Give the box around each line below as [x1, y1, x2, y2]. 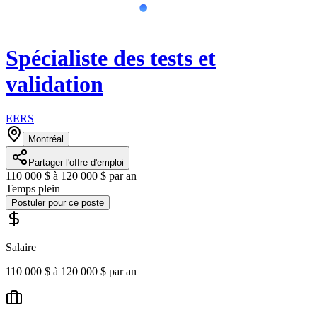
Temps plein [6, 183, 60, 195]
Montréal [28, 134, 64, 144]
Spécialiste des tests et [6, 45, 216, 71]
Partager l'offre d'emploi [28, 157, 124, 168]
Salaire [6, 241, 36, 253]
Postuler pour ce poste [11, 197, 104, 208]
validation [6, 71, 103, 97]
